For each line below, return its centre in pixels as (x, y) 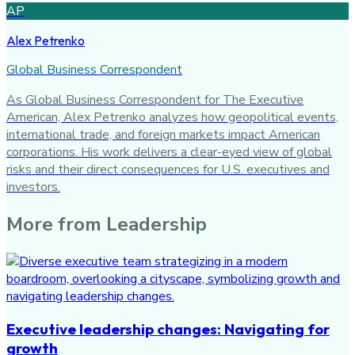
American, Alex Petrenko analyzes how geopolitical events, (172, 117)
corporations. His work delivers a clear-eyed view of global (169, 152)
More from (56, 224)
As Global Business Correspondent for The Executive (155, 99)
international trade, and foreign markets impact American (163, 134)
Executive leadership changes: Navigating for (168, 329)
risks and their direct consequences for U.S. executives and (168, 169)
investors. (33, 187)
